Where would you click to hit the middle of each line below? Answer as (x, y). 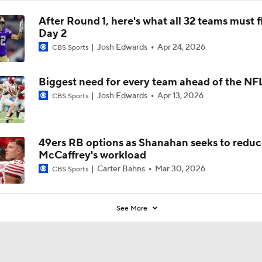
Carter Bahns (121, 169)
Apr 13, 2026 (180, 96)
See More (133, 208)
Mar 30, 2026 (180, 169)
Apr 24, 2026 (181, 47)
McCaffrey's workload (92, 155)
